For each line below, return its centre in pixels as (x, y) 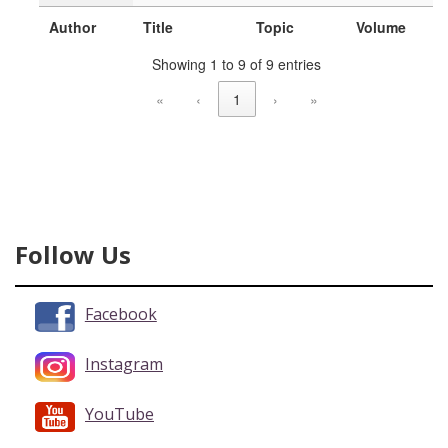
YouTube (119, 414)
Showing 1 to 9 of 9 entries (236, 63)
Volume (381, 27)
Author (72, 27)
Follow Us (73, 255)
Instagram (124, 364)
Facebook (120, 314)
